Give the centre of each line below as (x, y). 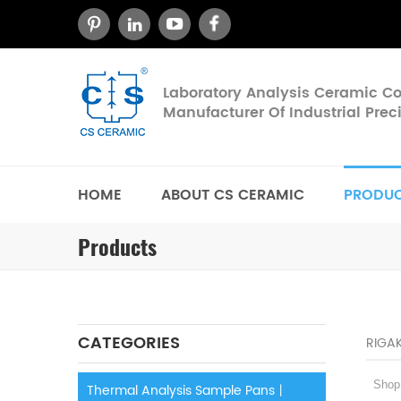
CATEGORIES (129, 343)
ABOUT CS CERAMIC (233, 195)
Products (117, 247)
